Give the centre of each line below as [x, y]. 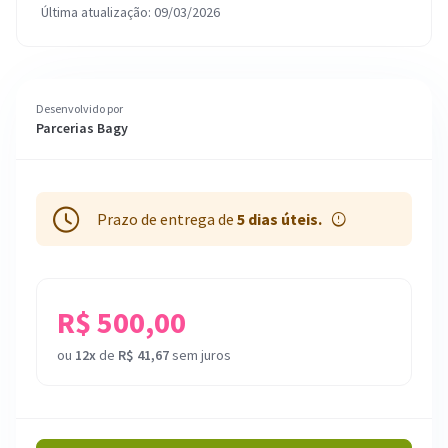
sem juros [200, 355]
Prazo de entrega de [167, 219]
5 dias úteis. [279, 219]
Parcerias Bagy [82, 128]
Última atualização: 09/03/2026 [130, 12]
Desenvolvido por [79, 108]
